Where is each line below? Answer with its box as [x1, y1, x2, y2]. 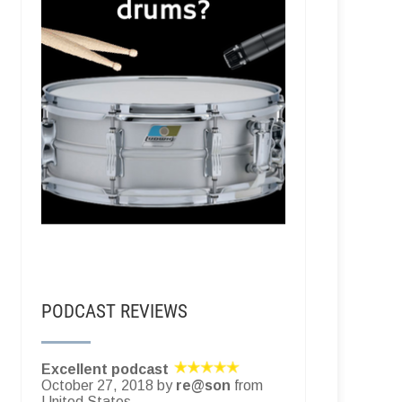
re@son [175, 377, 231, 393]
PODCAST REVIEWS [40, 300, 188, 322]
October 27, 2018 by [40, 377, 176, 393]
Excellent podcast [40, 361, 169, 377]
